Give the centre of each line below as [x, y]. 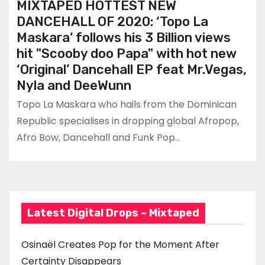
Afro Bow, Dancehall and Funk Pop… [98, 137]
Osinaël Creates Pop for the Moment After [120, 245]
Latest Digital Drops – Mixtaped [113, 213]
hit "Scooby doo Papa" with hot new [126, 53]
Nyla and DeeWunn [74, 85]
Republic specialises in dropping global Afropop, [127, 121]
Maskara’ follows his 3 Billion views [123, 37]
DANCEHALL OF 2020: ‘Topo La [112, 21]
